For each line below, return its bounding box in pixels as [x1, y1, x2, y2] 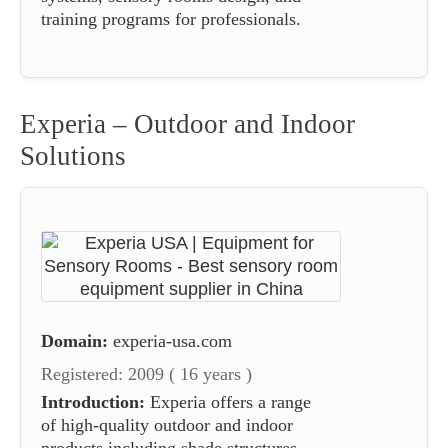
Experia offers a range [145, 391, 311, 412]
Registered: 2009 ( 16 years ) [41, 363, 252, 384]
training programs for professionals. [41, 8, 301, 29]
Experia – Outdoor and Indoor [20, 108, 355, 139]
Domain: [41, 330, 108, 351]
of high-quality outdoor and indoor [41, 414, 293, 435]
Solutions [20, 140, 126, 171]
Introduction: [41, 391, 145, 412]
